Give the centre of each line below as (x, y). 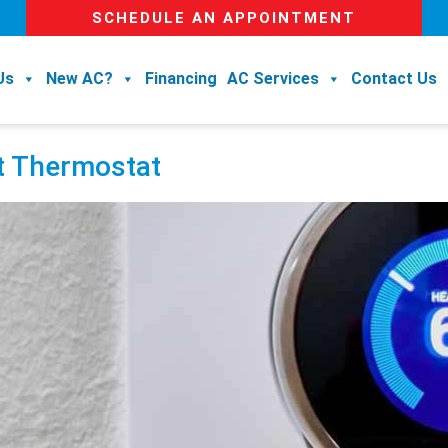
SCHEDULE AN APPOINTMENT (223, 18)
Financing (181, 78)
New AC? (79, 78)
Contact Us (394, 78)
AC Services (273, 78)
